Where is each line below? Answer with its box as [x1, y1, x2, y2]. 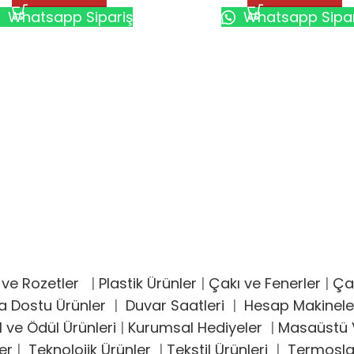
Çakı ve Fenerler [209, 273, 321, 294]
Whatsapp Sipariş [4, 6, 133, 27]
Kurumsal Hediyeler [127, 318, 262, 338]
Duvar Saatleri [125, 296, 232, 316]
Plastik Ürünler [99, 273, 197, 294]
